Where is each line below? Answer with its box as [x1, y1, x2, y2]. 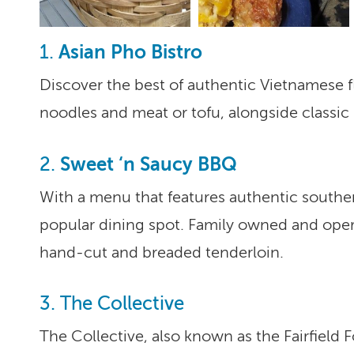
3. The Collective [40, 293, 184, 315]
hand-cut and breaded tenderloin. [40, 243, 284, 262]
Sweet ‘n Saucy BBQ [60, 153, 237, 176]
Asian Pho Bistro [58, 41, 202, 64]
